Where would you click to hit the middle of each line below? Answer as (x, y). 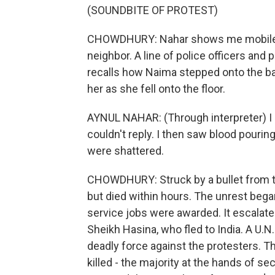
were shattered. (126, 151)
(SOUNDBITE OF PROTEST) (153, 10)
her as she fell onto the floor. (156, 89)
